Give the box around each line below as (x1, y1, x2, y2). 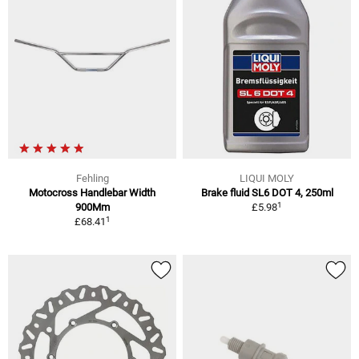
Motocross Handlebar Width (29, 187, 155, 200)
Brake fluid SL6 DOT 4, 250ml (200, 187, 333, 200)
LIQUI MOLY (240, 172, 294, 185)
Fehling (75, 172, 109, 185)
